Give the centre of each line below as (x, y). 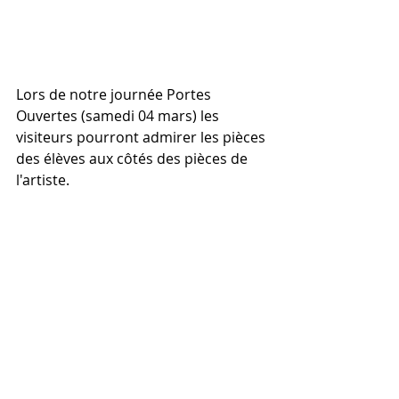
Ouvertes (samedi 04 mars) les (119, 115)
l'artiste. (45, 179)
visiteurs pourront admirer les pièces (142, 137)
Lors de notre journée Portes (115, 94)
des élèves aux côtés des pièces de (134, 158)
